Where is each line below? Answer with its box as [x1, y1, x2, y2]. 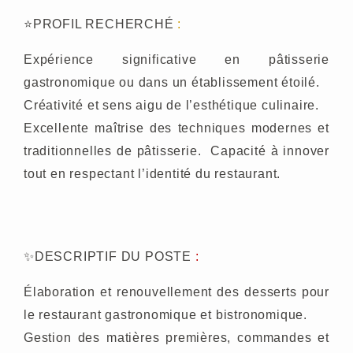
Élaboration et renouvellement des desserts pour [24, 285, 329, 299]
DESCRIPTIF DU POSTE [34, 250, 192, 263]
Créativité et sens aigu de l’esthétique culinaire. [24, 98, 323, 112]
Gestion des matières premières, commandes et [24, 331, 329, 344]
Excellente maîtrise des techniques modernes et [24, 121, 329, 135]
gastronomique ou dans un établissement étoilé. [24, 76, 324, 89]
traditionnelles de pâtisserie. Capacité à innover [24, 144, 329, 158]
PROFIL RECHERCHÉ [32, 17, 174, 31]
